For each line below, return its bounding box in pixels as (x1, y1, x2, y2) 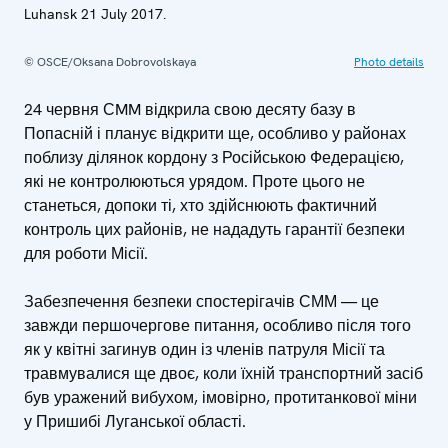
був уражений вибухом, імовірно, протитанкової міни (24, 387, 417, 409)
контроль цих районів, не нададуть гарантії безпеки (24, 219, 405, 241)
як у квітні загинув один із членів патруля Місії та (24, 339, 385, 361)
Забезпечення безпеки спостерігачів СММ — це (24, 291, 379, 313)
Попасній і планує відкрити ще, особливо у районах (24, 123, 406, 145)
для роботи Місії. (24, 243, 148, 265)
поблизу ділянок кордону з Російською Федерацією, (24, 147, 404, 169)
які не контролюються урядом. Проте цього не (24, 171, 365, 193)
